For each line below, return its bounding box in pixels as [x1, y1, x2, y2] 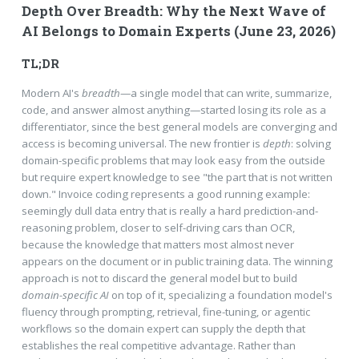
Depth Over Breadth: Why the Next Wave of [21, 2, 326, 21]
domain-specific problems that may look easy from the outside [21, 152, 325, 167]
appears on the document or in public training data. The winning [21, 253, 333, 268]
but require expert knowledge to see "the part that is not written [21, 169, 333, 184]
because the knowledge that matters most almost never [21, 236, 294, 252]
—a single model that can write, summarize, [119, 85, 332, 100]
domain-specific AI [21, 287, 109, 302]
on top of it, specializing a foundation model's [108, 287, 333, 302]
